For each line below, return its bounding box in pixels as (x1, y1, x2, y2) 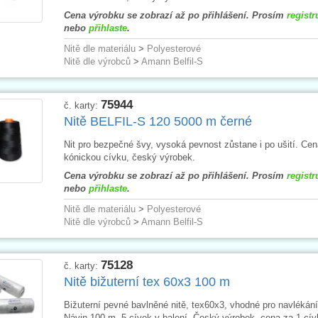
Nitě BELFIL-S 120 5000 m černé (63, 114, 252, 128)
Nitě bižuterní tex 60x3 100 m (63, 274, 230, 289)
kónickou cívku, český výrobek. (63, 151, 195, 163)
